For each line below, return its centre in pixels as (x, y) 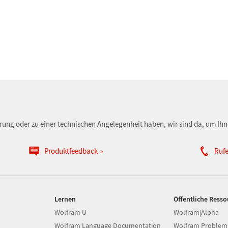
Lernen (65, 199)
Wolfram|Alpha (196, 212)
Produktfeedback (71, 151)
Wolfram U (71, 212)
